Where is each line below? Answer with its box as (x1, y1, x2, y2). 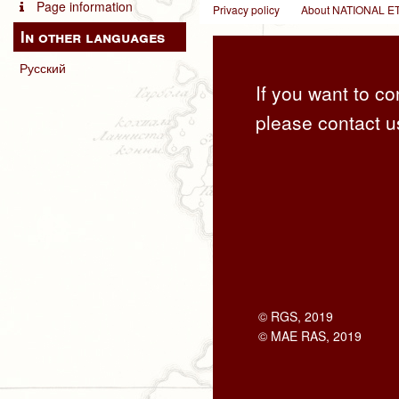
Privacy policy (213, 2, 281, 18)
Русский (20, 58, 66, 77)
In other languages (20, 25, 166, 47)
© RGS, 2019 (257, 307, 333, 326)
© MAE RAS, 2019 (257, 327, 362, 346)
